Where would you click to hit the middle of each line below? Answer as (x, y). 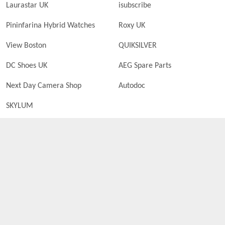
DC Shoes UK (27, 66)
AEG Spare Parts (145, 66)
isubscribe (135, 6)
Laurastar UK (27, 6)
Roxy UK (132, 26)
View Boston (26, 46)
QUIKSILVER (138, 46)
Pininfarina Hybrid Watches (50, 26)
